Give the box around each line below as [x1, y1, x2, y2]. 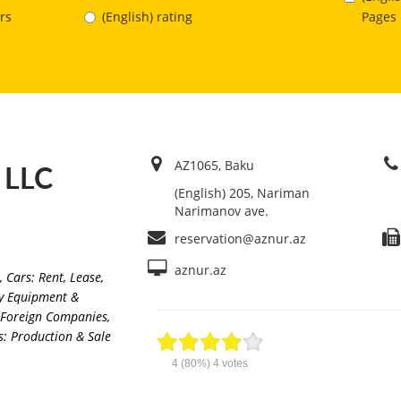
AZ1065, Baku [174, 156, 254, 174]
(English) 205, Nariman [174, 183, 310, 201]
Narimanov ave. [174, 201, 269, 219]
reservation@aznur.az [174, 229, 306, 247]
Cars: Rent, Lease [6, 268, 101, 286]
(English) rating [101, 8, 192, 26]
